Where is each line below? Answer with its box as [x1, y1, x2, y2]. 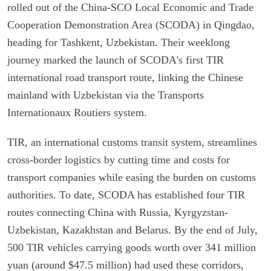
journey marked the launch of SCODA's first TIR [7, 53, 224, 66]
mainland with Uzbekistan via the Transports [7, 88, 204, 101]
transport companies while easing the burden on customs [7, 171, 256, 183]
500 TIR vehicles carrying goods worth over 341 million [7, 241, 256, 253]
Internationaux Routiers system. [7, 106, 147, 119]
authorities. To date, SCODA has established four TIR [7, 188, 245, 201]
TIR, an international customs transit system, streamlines [7, 135, 257, 148]
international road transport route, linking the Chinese [7, 71, 243, 83]
